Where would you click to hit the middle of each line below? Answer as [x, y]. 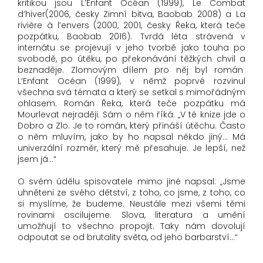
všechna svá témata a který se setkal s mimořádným [131, 92]
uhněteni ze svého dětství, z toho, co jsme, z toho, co [131, 193]
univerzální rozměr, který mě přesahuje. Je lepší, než [131, 148]
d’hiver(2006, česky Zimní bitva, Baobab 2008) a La [131, 14]
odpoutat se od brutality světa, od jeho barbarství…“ [128, 237]
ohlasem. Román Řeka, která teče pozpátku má [131, 104]
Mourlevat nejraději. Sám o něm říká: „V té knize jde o [131, 115]
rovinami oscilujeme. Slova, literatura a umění [131, 215]
